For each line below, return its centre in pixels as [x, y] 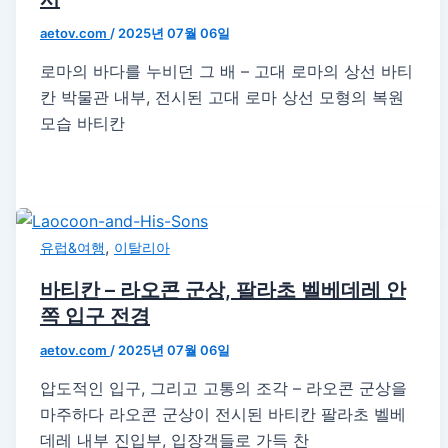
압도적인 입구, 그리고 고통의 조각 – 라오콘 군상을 [223, 387]
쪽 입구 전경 [94, 315]
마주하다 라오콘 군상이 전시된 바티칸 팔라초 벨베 [222, 413]
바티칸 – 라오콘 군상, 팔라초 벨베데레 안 [222, 289]
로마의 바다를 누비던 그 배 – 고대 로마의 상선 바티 [226, 71]
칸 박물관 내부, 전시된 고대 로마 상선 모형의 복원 [221, 97]
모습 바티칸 [82, 123]
